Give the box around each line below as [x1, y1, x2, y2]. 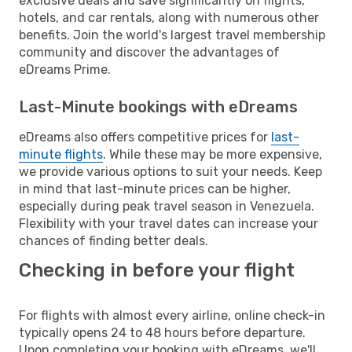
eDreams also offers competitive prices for [19, 129, 271, 145]
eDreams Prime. [19, 61, 111, 77]
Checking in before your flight [19, 258, 295, 281]
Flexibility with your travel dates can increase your [19, 215, 318, 231]
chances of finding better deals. [19, 233, 208, 248]
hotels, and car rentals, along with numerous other [19, 9, 319, 25]
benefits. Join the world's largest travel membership [19, 27, 325, 42]
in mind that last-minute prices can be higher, [19, 181, 291, 196]
